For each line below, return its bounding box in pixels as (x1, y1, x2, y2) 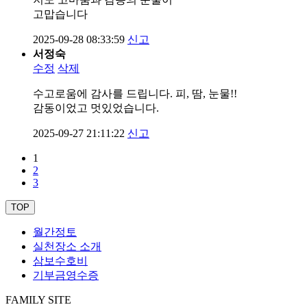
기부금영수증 (33, 269, 99, 281)
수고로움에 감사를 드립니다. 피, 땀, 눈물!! (33, 87, 237, 99)
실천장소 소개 (33, 240, 101, 252)
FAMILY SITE (5, 293, 71, 306)
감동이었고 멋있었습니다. (33, 101, 159, 114)
